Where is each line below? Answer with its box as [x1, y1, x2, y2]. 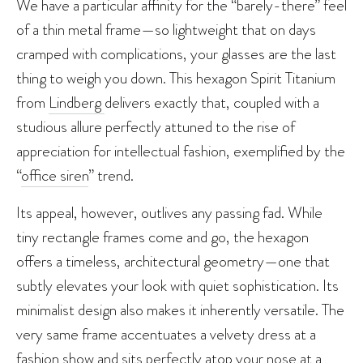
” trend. [88, 163, 134, 186]
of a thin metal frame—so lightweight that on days [16, 17, 316, 41]
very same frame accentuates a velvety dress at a [16, 322, 316, 345]
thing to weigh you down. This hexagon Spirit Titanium [16, 66, 335, 89]
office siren [21, 163, 88, 186]
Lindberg [49, 90, 105, 113]
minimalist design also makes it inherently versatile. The [16, 297, 344, 321]
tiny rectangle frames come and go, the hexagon [16, 224, 309, 248]
